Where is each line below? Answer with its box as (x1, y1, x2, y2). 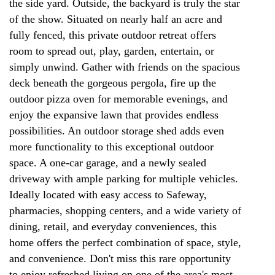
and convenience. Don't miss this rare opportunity (9, 252, 231, 265)
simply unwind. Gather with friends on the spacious (9, 61, 240, 73)
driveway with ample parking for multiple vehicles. (9, 172, 238, 185)
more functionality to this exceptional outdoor (9, 141, 214, 153)
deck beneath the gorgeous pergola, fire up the (9, 77, 216, 89)
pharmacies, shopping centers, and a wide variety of (9, 204, 241, 217)
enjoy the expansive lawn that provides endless (9, 109, 219, 121)
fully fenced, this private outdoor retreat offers (9, 29, 216, 41)
